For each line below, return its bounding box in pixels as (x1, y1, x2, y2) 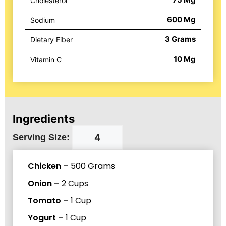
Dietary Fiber (30, 35, 73, 44)
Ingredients (13, 112, 75, 126)
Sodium (30, 15, 55, 24)
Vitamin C (30, 54, 62, 64)
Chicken (28, 160, 61, 173)
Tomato (28, 195, 61, 207)
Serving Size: (13, 132, 70, 143)
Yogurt (28, 212, 56, 224)
